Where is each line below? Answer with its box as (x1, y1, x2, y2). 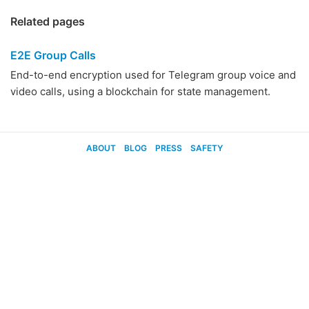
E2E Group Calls (10, 48, 96, 62)
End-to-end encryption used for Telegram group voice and (10, 68, 296, 81)
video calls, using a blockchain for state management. (10, 85, 270, 98)
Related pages (10, 14, 85, 28)
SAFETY (190, 143, 223, 153)
